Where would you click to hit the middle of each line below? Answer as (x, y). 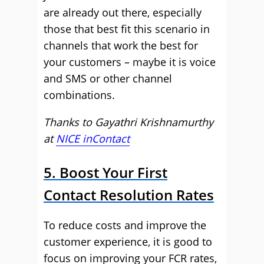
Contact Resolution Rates (129, 195)
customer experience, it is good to (128, 242)
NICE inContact (93, 138)
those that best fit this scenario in (127, 29)
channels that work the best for (121, 45)
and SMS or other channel (108, 78)
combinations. (79, 95)
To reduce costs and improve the (125, 225)
